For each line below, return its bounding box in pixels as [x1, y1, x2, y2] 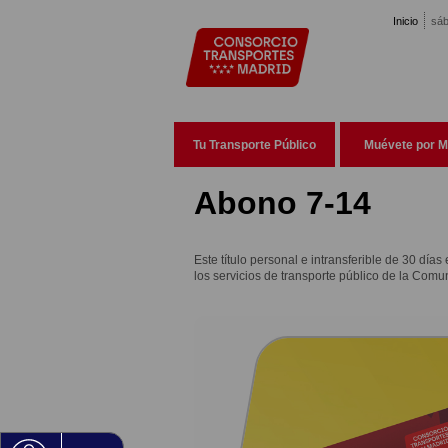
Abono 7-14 [194, 184, 371, 221]
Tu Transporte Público [193, 137, 317, 152]
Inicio [392, 15, 418, 27]
